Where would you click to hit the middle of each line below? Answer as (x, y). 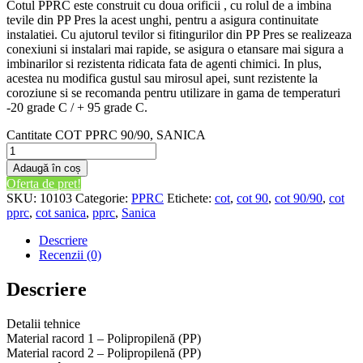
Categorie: (103, 198)
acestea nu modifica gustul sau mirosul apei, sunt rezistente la (162, 78)
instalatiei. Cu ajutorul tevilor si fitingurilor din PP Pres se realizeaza (179, 34)
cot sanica (61, 212)
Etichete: (191, 198)
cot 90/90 (299, 198)
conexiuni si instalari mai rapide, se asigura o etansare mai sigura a (175, 49)
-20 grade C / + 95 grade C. (77, 107)
